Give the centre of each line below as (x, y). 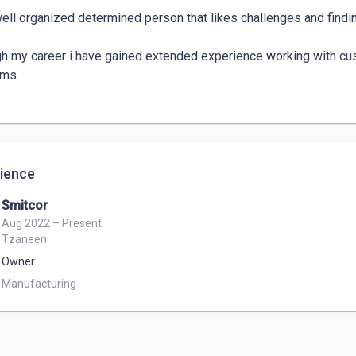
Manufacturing (40, 284)
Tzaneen (24, 239)
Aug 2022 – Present (52, 223)
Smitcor (25, 205)
